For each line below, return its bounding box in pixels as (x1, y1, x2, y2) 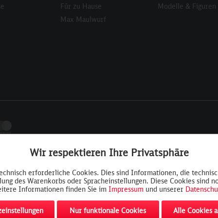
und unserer (143, 185, 185, 193)
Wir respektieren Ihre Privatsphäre (29, 146, 189, 159)
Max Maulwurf (60, 15, 106, 23)
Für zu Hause (60, 2, 102, 10)
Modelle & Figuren (158, 2, 216, 10)
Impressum (108, 185, 144, 193)
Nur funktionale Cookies (70, 206, 146, 215)
